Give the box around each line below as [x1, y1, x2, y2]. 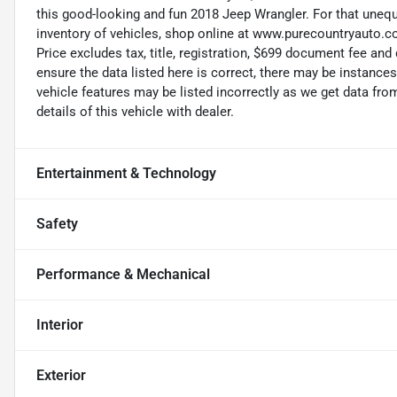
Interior [36, 316, 83, 334]
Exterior [36, 367, 86, 385]
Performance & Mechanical [36, 266, 210, 284]
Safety [36, 215, 78, 233]
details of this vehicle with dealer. [36, 104, 234, 121]
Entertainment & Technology [36, 165, 216, 183]
